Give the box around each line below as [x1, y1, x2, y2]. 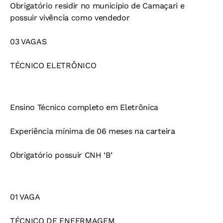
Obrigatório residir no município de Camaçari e [10, 1, 185, 11]
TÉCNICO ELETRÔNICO [10, 61, 97, 71]
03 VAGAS [10, 37, 47, 47]
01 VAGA [10, 192, 40, 202]
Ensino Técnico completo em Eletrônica [10, 103, 159, 112]
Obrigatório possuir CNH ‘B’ [10, 150, 112, 160]
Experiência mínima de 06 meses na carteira [10, 126, 175, 136]
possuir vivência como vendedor [10, 13, 130, 23]
